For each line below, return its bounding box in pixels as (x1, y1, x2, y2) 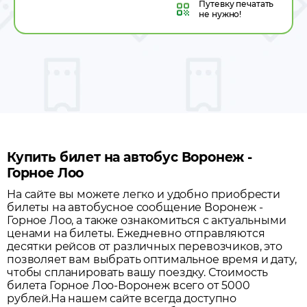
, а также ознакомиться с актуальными (71, 214, 286, 227)
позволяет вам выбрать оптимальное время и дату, (7, 253, 297, 266)
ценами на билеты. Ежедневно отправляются (7, 227, 265, 240)
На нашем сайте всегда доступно (50, 292, 237, 305)
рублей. (7, 292, 51, 305)
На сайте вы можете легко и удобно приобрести (7, 188, 280, 201)
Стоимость (208, 266, 269, 279)
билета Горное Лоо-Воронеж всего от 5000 (7, 279, 250, 292)
